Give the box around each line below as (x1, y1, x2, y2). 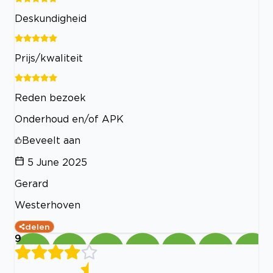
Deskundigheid (15, 13, 87, 24)
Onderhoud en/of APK (15, 113, 124, 125)
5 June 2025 (27, 157, 87, 168)
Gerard (15, 178, 48, 190)
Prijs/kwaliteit (15, 52, 83, 64)
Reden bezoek (15, 92, 86, 104)
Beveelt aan (22, 135, 80, 146)
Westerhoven (15, 199, 80, 211)
